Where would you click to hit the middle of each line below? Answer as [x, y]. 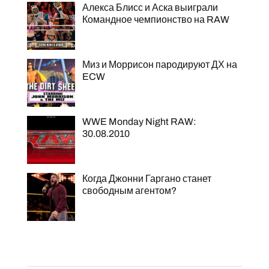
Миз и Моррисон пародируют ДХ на [159, 65]
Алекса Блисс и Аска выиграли [150, 8]
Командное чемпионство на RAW [156, 20]
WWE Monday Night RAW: [139, 122]
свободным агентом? [129, 191]
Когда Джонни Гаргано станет [147, 179]
